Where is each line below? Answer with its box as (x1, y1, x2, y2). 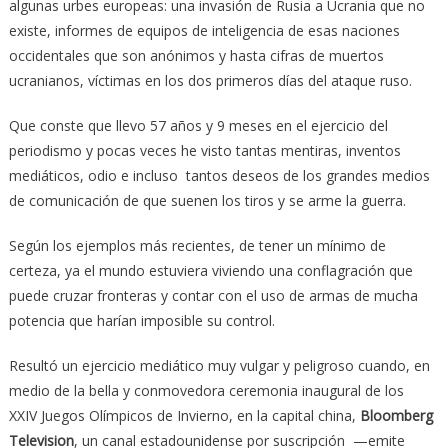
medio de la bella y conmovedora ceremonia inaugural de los (8, 380, 408, 400)
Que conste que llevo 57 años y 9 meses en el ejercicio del (8, 115, 388, 135)
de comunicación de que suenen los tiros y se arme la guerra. (8, 190, 406, 210)
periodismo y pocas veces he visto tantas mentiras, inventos (8, 140, 401, 160)
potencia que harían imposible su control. (8, 310, 275, 330)
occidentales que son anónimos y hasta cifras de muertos (8, 45, 384, 65)
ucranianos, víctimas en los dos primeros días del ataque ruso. (8, 70, 412, 90)
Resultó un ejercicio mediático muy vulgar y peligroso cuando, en (8, 355, 430, 375)
